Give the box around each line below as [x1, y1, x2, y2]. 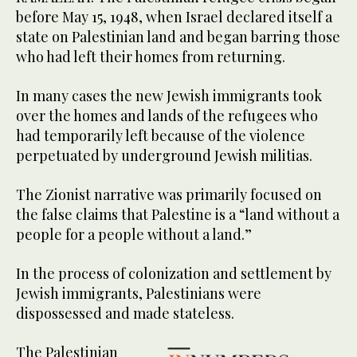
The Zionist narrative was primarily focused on [16, 184, 322, 204]
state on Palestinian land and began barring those [16, 26, 340, 46]
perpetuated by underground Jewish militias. [16, 145, 312, 165]
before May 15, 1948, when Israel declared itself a [16, 6, 332, 26]
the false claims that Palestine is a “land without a [16, 204, 339, 224]
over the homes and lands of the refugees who [16, 105, 318, 125]
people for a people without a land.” [16, 224, 255, 244]
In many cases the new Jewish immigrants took [16, 85, 322, 105]
